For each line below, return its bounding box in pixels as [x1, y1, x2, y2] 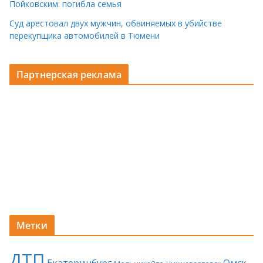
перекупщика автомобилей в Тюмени [9, 30, 160, 42]
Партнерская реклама [16, 68, 122, 82]
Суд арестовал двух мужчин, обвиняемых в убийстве [9, 18, 222, 29]
